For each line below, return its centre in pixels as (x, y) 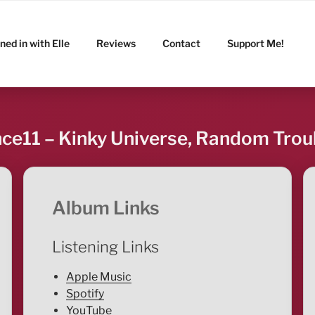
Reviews (116, 43)
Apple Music (98, 277)
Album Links (105, 208)
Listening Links (105, 246)
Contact (182, 43)
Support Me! (256, 43)
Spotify (85, 294)
